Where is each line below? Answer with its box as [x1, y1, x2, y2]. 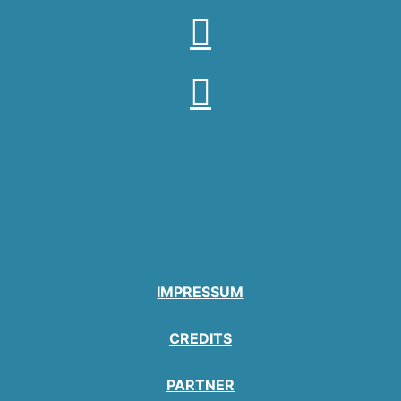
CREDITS [168, 329, 232, 348]
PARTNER [166, 376, 235, 395]
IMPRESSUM [157, 283, 244, 302]
